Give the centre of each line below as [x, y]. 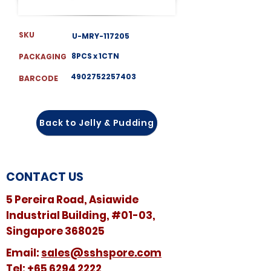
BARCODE [38, 78]
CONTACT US [45, 177]
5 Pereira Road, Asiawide [72, 200]
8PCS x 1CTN [95, 56]
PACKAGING [43, 57]
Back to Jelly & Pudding [97, 122]
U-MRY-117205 [101, 36]
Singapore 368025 [55, 231]
